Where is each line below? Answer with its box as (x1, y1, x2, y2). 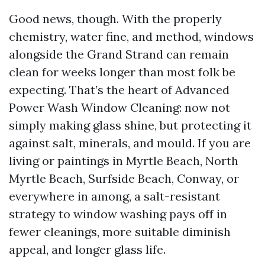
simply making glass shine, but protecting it (9, 118, 251, 132)
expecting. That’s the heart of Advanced (9, 82, 230, 97)
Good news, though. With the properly (9, 11, 222, 26)
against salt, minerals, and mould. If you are (9, 135, 251, 150)
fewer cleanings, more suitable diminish (9, 224, 231, 239)
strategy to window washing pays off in (9, 206, 227, 221)
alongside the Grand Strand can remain (9, 47, 229, 62)
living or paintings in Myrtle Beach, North (9, 153, 238, 168)
